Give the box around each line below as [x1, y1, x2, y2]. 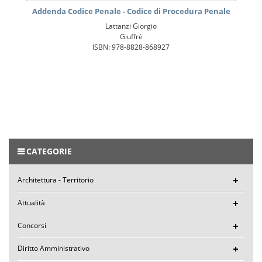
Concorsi [18, 220, 46, 230]
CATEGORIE [26, 145, 72, 157]
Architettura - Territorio [18, 174, 94, 185]
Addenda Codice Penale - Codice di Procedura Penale [32, 5, 230, 16]
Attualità [18, 197, 45, 208]
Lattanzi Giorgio [105, 20, 157, 31]
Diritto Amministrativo [18, 243, 89, 253]
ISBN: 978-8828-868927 [92, 42, 170, 52]
